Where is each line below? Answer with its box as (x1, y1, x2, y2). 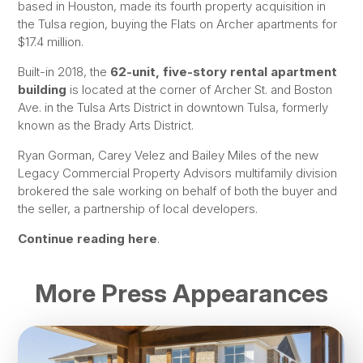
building (18, 82, 67, 98)
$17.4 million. (18, 33, 84, 49)
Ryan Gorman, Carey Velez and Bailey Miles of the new (18, 147, 319, 164)
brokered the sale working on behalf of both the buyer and (18, 183, 338, 199)
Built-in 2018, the (18, 64, 111, 80)
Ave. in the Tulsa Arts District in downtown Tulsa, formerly (18, 100, 329, 116)
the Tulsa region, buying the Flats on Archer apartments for (18, 15, 338, 32)
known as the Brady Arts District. (18, 117, 194, 134)
